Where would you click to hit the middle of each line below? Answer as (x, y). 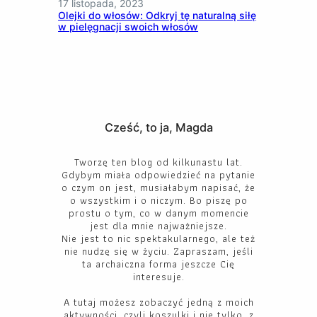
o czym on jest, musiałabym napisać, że (158, 187)
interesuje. (158, 276)
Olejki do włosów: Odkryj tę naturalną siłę (157, 15)
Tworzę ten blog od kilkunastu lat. (158, 162)
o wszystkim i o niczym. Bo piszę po (158, 200)
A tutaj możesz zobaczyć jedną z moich (158, 302)
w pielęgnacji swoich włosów (128, 26)
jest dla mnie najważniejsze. (158, 225)
